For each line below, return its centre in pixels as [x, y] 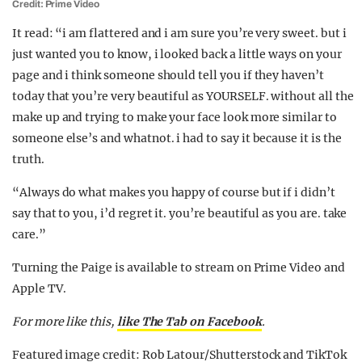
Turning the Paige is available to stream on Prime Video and [179, 268]
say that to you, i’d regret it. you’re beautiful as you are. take [180, 214]
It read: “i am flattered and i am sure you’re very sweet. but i [179, 34]
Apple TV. [39, 289]
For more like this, [65, 322]
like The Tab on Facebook [189, 322]
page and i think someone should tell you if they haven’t [168, 76]
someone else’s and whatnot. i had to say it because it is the [177, 139]
